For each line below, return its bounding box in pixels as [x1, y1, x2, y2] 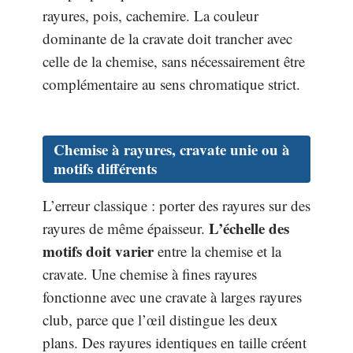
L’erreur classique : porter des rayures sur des [43, 195, 310, 215]
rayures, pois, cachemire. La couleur [43, 6, 258, 26]
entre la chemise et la [154, 240, 281, 261]
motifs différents [54, 157, 157, 179]
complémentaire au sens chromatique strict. [43, 74, 300, 95]
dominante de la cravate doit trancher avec [43, 28, 292, 49]
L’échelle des [209, 217, 289, 239]
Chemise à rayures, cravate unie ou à [54, 138, 290, 160]
